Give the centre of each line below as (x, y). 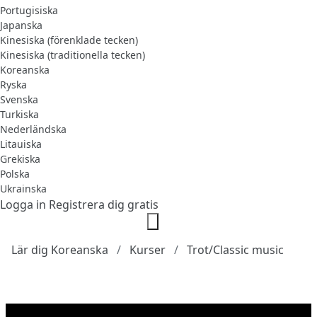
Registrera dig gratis (104, 204)
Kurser (148, 249)
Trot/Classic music (235, 249)
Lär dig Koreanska (60, 249)
